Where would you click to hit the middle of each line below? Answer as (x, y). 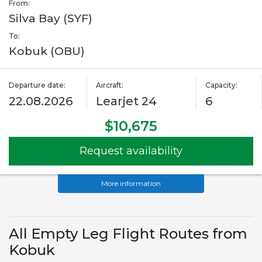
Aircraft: (110, 85)
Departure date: (37, 85)
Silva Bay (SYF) (51, 19)
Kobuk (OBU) (47, 51)
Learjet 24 (127, 101)
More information (131, 184)
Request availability (131, 151)
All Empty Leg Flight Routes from (128, 234)
